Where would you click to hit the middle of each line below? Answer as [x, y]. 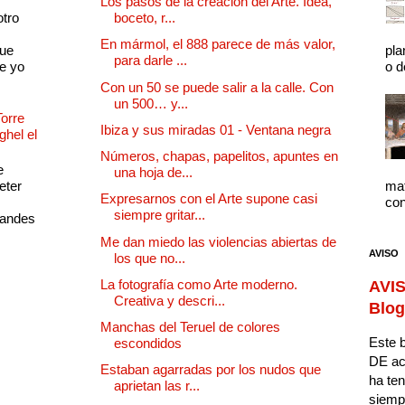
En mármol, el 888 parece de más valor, [218, 44]
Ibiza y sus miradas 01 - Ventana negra [216, 129]
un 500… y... [151, 103]
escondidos [148, 344]
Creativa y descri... [170, 300]
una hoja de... [153, 173]
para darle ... [151, 61]
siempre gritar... [160, 215]
